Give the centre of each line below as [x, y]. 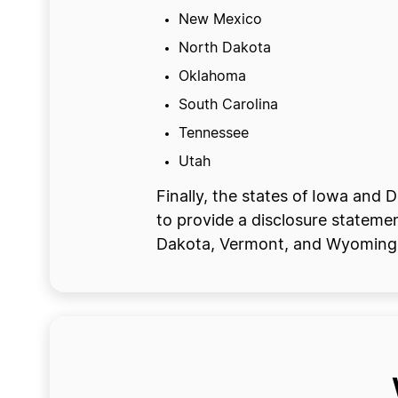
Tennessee [213, 133]
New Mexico [220, 20]
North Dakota [224, 48]
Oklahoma [212, 76]
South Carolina [228, 105]
